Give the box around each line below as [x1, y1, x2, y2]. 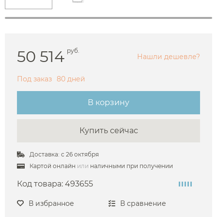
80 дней [57, 75, 85, 84]
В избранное [29, 199, 74, 208]
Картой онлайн [30, 162, 77, 170]
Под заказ [17, 75, 54, 84]
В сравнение [120, 199, 166, 208]
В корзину [88, 98, 129, 108]
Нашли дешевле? [137, 52, 200, 62]
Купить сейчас [79, 126, 138, 136]
